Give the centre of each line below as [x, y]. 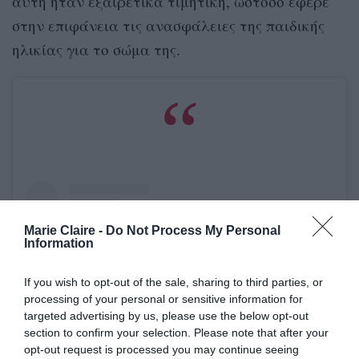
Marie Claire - [65, 230]
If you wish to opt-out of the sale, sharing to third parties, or [173, 282]
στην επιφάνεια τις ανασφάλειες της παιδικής [168, 25]
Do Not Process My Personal [193, 230]
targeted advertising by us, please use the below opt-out [166, 315]
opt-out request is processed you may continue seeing [161, 349]
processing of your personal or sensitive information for [163, 298]
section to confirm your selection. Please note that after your [176, 332]
